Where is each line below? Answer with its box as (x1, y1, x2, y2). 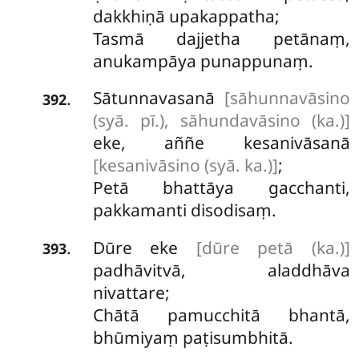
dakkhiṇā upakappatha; (92, 4, 280, 27)
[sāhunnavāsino (224, 87, 350, 110)
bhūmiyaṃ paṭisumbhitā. (92, 325, 293, 349)
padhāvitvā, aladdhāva (92, 258, 350, 281)
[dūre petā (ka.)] (196, 236, 350, 259)
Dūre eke (92, 236, 196, 259)
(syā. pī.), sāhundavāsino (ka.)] (92, 109, 350, 132)
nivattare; (92, 280, 170, 304)
